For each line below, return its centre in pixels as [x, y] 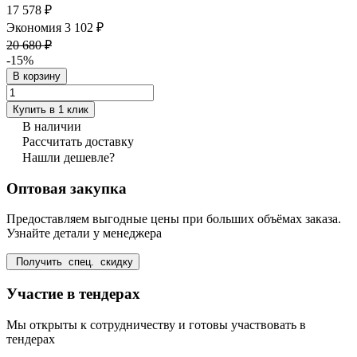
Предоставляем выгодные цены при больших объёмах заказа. [174, 219]
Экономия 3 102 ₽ [55, 27]
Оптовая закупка [67, 188]
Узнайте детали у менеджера [84, 233]
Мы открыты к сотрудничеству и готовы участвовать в [156, 324]
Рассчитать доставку [78, 141]
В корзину [37, 76]
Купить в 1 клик [51, 109]
